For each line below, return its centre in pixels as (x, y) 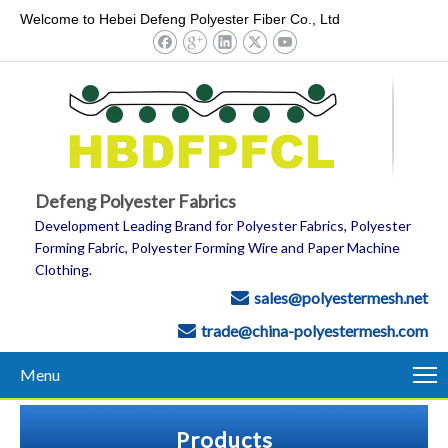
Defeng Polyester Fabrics (135, 200)
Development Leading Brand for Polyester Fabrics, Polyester (223, 225)
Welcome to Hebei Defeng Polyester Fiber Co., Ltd (180, 19)
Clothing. (63, 269)
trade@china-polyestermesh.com (314, 330)
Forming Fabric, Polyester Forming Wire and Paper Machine (217, 247)
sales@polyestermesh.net (341, 297)
